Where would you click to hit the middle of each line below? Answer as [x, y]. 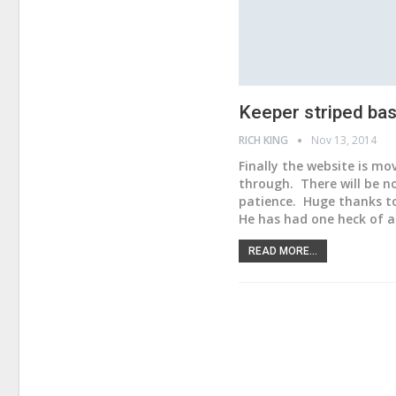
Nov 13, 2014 [344, 140]
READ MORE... [283, 251]
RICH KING [265, 140]
